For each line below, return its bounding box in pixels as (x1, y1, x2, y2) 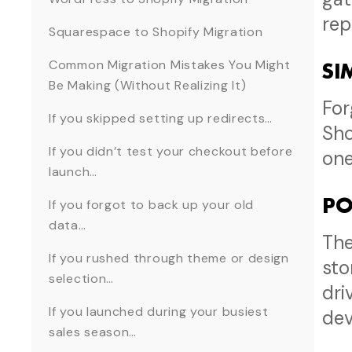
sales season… (49, 324, 141, 341)
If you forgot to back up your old (49, 196, 255, 214)
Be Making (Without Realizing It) (49, 77, 247, 94)
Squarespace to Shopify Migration (49, 24, 263, 41)
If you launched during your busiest (49, 303, 269, 321)
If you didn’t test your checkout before (49, 143, 293, 160)
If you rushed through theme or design (49, 250, 289, 267)
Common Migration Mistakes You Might (49, 57, 291, 74)
